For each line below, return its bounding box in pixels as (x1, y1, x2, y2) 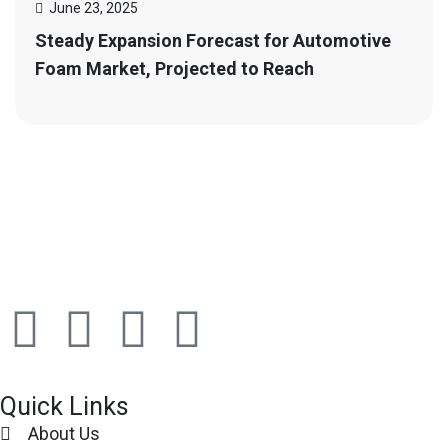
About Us (27, 423, 100, 444)
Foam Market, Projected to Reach (35, 58, 314, 79)
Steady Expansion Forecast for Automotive (35, 30, 391, 51)
